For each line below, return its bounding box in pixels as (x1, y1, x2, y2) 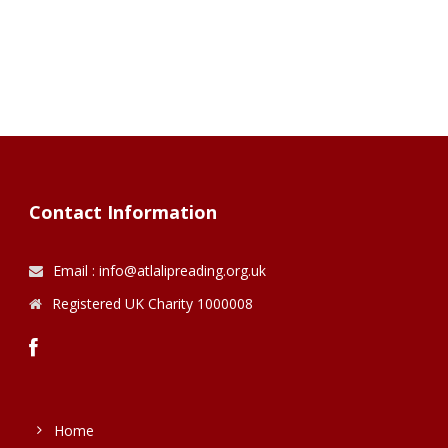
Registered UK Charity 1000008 (52, 294, 253, 314)
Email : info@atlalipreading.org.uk (53, 261, 266, 281)
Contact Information (29, 200, 217, 225)
